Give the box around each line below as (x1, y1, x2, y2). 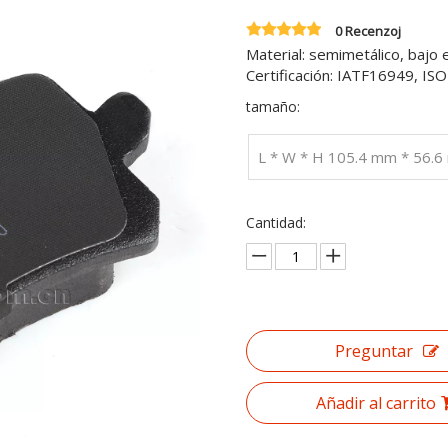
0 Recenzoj (334, 22, 401, 40)
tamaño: (245, 97, 300, 116)
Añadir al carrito (315, 392, 436, 414)
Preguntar (334, 340, 413, 362)
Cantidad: (245, 213, 306, 232)
